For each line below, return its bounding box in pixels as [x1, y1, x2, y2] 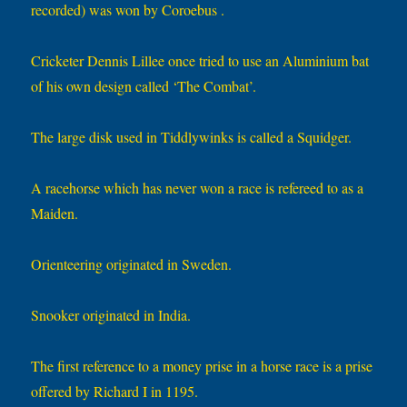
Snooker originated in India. [31, 305, 192, 325]
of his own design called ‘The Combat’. [31, 76, 257, 96]
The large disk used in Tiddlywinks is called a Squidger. [31, 127, 352, 147]
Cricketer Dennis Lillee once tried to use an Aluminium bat [31, 51, 370, 71]
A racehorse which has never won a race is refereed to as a [31, 178, 364, 198]
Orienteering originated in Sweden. [31, 254, 233, 274]
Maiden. [31, 203, 79, 223]
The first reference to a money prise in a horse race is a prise [31, 356, 373, 376]
